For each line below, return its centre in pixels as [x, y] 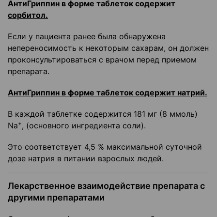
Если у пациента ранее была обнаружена [87, 37]
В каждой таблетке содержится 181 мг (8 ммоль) [103, 114]
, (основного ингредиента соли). [84, 126]
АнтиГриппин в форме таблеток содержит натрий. [108, 93]
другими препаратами [56, 198]
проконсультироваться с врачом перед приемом [102, 60]
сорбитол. [28, 15]
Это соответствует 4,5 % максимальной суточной [105, 147]
